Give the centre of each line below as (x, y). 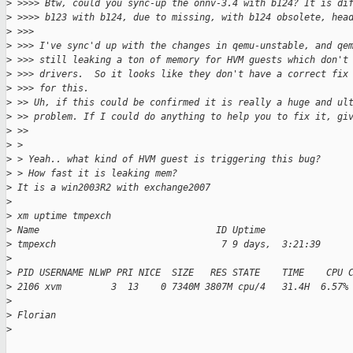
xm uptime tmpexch (61, 216)
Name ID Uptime (139, 230)
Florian (34, 316)
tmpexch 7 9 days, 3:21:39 (166, 245)
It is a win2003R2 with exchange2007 (111, 188)
